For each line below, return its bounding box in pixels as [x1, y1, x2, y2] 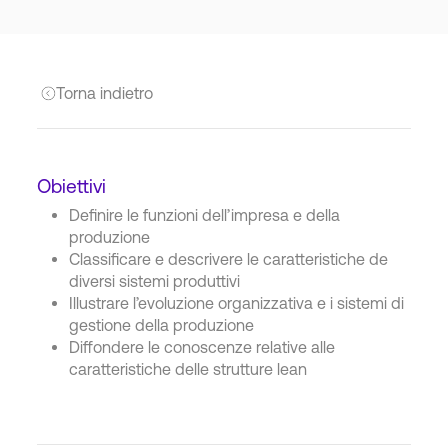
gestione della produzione [69, 316, 255, 334]
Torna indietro [55, 84, 153, 102]
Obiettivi [37, 175, 107, 197]
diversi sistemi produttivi [69, 272, 241, 290]
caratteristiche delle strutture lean [69, 360, 308, 378]
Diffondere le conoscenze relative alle [69, 338, 336, 356]
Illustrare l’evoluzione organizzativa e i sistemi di [69, 294, 405, 312]
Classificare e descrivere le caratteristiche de [69, 250, 389, 268]
